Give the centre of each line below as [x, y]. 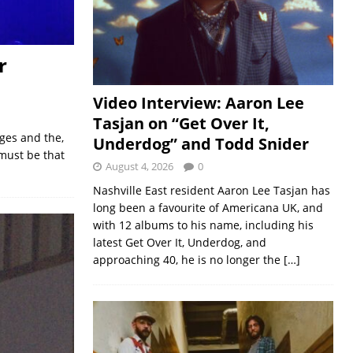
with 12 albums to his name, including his [203, 225]
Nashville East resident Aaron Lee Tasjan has [211, 191]
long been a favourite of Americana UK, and [208, 208]
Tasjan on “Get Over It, [181, 124]
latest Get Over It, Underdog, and [179, 243]
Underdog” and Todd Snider [201, 144]
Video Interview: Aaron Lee [198, 103]
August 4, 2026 [139, 167]
